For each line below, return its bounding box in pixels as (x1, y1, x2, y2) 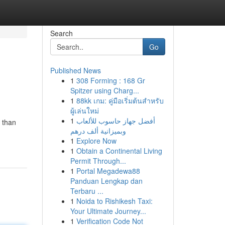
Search (50, 28, 73, 38)
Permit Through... (70, 156, 126, 166)
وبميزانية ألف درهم (70, 126, 126, 136)
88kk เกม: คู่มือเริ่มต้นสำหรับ (76, 95, 164, 105)
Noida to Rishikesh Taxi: (76, 196, 153, 206)
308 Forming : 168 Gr (76, 75, 145, 85)
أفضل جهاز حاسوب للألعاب (76, 116, 155, 126)
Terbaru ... (70, 186, 103, 196)
